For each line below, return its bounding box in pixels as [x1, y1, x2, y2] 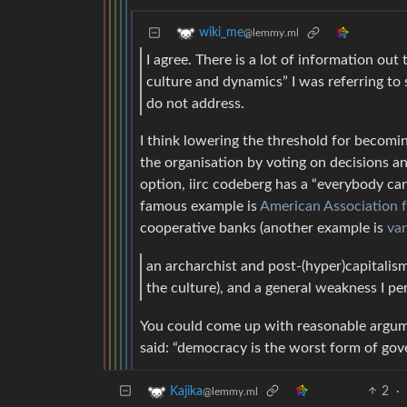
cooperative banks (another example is [140, 221, 387, 236]
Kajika [170, 384, 203, 398]
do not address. [146, 95, 244, 111]
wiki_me [199, 26, 243, 40]
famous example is [140, 199, 260, 214]
